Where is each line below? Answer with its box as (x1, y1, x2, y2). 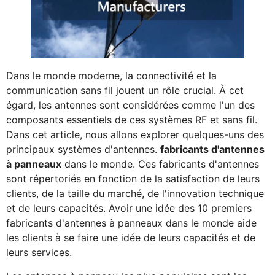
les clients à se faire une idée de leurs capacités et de (6, 231, 255, 244)
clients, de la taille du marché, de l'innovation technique (6, 187, 264, 200)
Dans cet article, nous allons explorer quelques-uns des (6, 128, 264, 141)
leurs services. (6, 246, 72, 259)
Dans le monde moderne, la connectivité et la (6, 69, 217, 82)
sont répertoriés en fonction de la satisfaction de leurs (6, 172, 260, 185)
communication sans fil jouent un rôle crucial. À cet (6, 84, 244, 97)
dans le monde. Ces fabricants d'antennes (61, 158, 259, 171)
